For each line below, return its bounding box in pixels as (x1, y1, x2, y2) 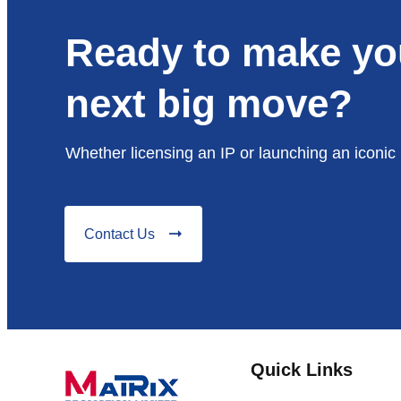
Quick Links (250, 359, 353, 380)
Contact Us (84, 226, 155, 242)
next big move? (65, 81, 353, 125)
